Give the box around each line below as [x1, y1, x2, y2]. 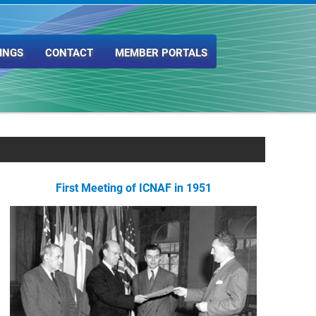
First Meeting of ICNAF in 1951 [55, 181, 212, 195]
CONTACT [45, 47, 93, 59]
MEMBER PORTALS [115, 47, 207, 59]
